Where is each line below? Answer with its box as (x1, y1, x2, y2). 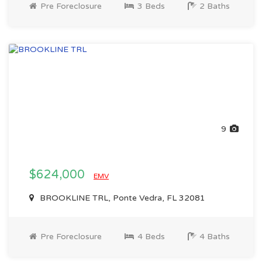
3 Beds (135, 1, 165, 11)
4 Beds (135, 232, 165, 242)
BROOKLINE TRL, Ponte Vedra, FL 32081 (37, 193, 205, 203)
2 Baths (197, 1, 230, 11)
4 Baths (197, 232, 230, 242)
